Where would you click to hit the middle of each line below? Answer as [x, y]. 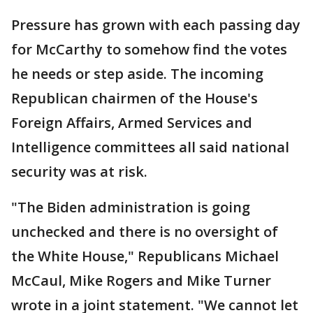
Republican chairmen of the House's [134, 98]
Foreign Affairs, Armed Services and [132, 122]
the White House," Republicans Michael [145, 256]
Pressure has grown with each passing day [156, 24]
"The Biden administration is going [131, 207]
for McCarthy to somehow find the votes [149, 49]
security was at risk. [79, 171]
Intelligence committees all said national [150, 147]
